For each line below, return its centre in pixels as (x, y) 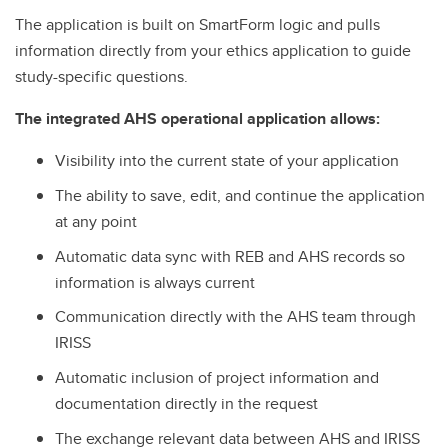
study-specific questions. (101, 76)
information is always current (155, 282)
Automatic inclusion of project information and (217, 378)
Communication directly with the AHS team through (235, 317)
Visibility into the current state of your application (227, 160)
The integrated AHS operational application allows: (197, 118)
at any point (96, 221)
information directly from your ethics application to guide (213, 50)
